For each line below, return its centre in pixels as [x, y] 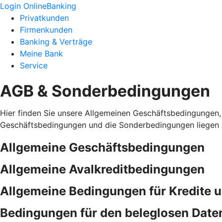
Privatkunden [44, 18]
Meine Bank [41, 54]
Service [34, 65]
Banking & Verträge [56, 42]
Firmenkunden [46, 30]
